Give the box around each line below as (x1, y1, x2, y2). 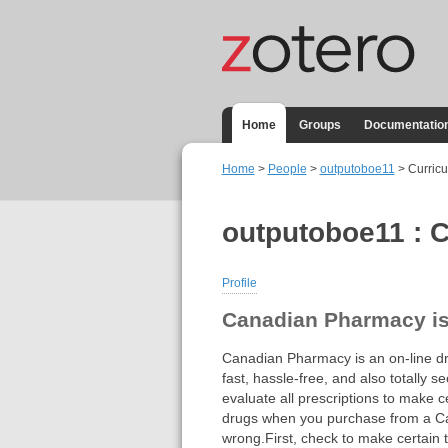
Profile (221, 275, 257, 290)
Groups (298, 118, 341, 133)
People (267, 162, 307, 177)
